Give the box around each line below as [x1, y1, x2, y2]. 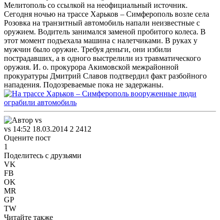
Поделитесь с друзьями [4, 151, 82, 160]
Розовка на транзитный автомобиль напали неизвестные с [4, 18, 200, 27]
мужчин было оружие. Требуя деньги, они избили [4, 45, 171, 54]
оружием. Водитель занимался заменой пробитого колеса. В [4, 27, 206, 36]
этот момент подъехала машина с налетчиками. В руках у [4, 36, 197, 45]
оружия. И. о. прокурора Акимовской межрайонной [4, 62, 179, 71]
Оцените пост [4, 133, 51, 142]
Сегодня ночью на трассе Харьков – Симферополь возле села [4, 9, 209, 18]
